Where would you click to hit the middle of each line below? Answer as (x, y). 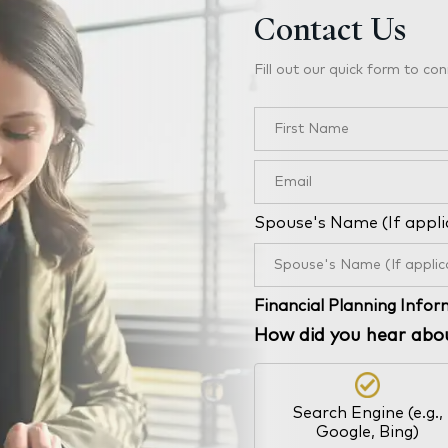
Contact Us (330, 29)
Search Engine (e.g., (368, 412)
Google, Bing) (368, 431)
